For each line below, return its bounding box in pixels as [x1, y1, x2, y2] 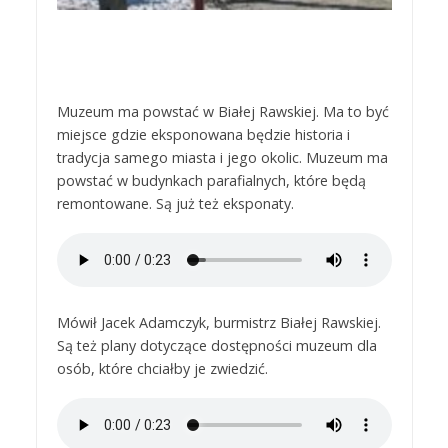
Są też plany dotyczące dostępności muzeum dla [56, 336, 377, 356]
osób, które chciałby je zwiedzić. [56, 359, 268, 379]
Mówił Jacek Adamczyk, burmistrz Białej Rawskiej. [56, 313, 381, 333]
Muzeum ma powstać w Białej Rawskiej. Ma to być [56, 102, 389, 122]
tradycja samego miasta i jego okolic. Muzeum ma [56, 148, 388, 168]
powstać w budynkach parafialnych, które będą [56, 171, 366, 191]
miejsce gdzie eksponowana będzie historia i [56, 125, 350, 145]
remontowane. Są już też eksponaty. [56, 194, 294, 214]
